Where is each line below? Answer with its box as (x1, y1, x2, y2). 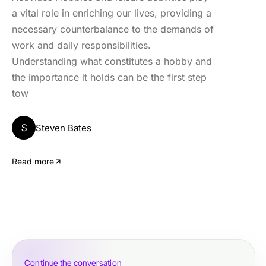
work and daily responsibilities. (12, 39, 151, 51)
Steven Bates (36, 122, 91, 134)
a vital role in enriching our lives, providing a (12, 7, 211, 19)
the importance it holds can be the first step (12, 71, 207, 83)
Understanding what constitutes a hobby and (12, 55, 212, 67)
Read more (12, 156, 54, 166)
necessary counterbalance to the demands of (12, 23, 214, 35)
